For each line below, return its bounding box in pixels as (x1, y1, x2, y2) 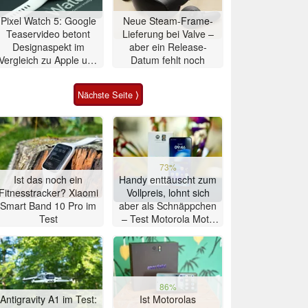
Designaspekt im (12, 39, 85, 54)
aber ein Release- (129, 39, 207, 54)
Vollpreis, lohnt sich (126, 185, 210, 199)
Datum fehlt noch (131, 52, 205, 67)
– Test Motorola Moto (121, 211, 214, 225)
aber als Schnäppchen (119, 198, 217, 212)
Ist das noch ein (14, 172, 82, 186)
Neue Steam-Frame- (122, 13, 213, 27)
